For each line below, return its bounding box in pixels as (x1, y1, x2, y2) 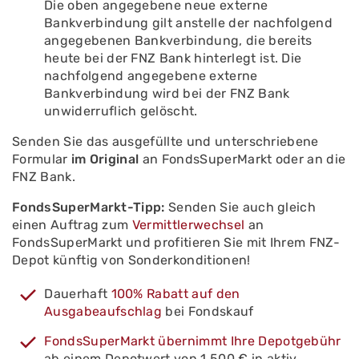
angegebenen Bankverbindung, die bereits (44, 33, 313, 48)
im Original (71, 151, 139, 167)
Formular (12, 151, 71, 167)
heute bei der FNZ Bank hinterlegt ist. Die (44, 50, 302, 66)
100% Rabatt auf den (111, 286, 240, 301)
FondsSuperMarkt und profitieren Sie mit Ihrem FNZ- (12, 235, 341, 250)
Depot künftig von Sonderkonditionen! (12, 252, 251, 268)
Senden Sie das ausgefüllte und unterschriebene (12, 134, 319, 149)
